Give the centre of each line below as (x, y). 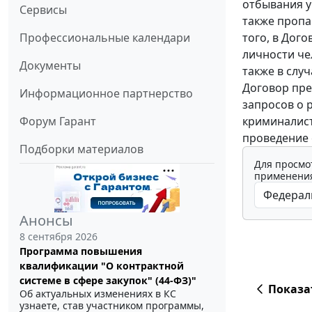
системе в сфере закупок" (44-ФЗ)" (108, 281)
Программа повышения (81, 251)
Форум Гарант (58, 122)
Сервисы (43, 10)
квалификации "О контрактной (102, 266)
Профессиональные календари (105, 38)
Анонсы (46, 221)
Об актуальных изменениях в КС (98, 294)
